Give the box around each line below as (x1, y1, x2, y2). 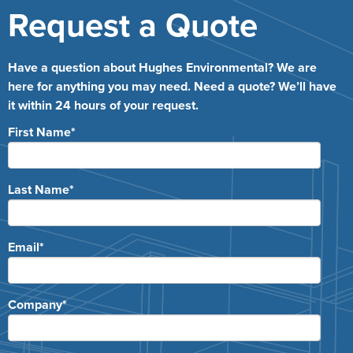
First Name (8, 124, 71, 141)
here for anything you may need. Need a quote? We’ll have (8, 79, 336, 95)
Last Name (8, 182, 69, 199)
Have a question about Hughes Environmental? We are (8, 60, 317, 76)
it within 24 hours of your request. (8, 98, 199, 114)
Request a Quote (8, 6, 258, 46)
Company (8, 297, 62, 314)
